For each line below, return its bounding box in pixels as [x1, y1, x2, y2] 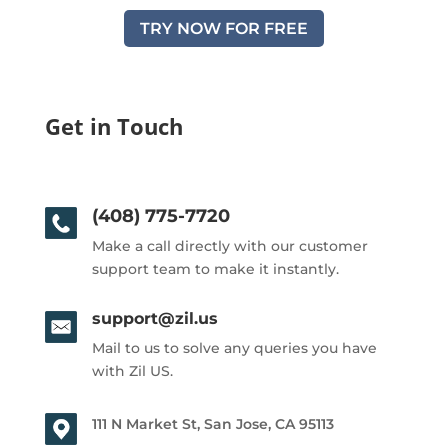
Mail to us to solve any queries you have [91, 338, 377, 357]
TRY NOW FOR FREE [139, 18, 308, 38]
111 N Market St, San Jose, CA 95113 [91, 414, 334, 433]
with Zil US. [91, 361, 173, 380]
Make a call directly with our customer [91, 236, 368, 255]
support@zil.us [91, 308, 218, 328]
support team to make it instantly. [91, 259, 339, 278]
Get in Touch [44, 110, 183, 141]
